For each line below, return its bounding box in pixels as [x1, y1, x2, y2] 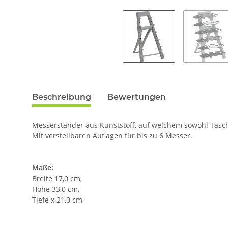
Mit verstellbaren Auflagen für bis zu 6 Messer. [32, 131, 192, 141]
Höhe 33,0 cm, [32, 184, 79, 194]
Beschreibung [32, 92, 91, 102]
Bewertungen [107, 92, 166, 102]
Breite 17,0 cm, [32, 174, 82, 184]
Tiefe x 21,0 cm [32, 195, 82, 205]
